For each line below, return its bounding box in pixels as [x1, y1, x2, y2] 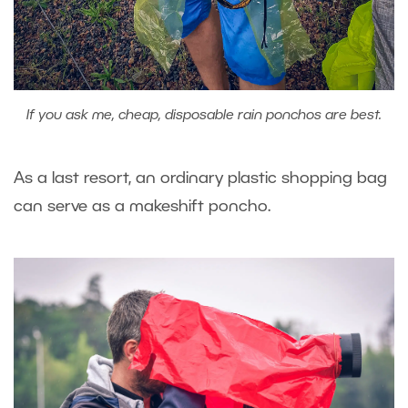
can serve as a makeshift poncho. [14, 199, 270, 215]
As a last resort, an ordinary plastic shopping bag [14, 171, 387, 187]
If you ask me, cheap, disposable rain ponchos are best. [26, 109, 382, 123]
